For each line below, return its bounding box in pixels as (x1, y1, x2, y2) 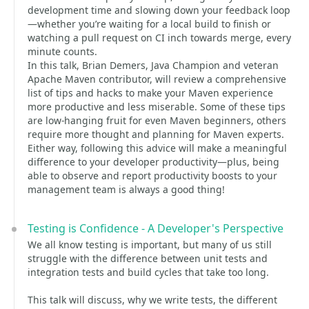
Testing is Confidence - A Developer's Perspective (28, 221, 283, 236)
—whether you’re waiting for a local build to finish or (28, 17, 271, 30)
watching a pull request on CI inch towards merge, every (28, 31, 291, 44)
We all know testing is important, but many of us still (28, 238, 272, 251)
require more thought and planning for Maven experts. (28, 128, 284, 141)
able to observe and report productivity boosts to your (28, 169, 277, 182)
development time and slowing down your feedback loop (28, 3, 290, 17)
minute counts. (28, 45, 97, 58)
